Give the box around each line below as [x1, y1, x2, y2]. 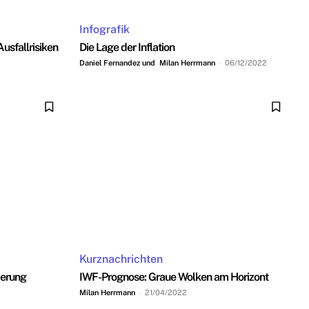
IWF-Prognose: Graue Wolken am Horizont [79, 270, 268, 284]
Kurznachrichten [79, 252, 163, 266]
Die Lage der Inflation [79, 40, 175, 54]
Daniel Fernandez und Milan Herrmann [79, 58, 215, 67]
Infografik [79, 22, 130, 36]
